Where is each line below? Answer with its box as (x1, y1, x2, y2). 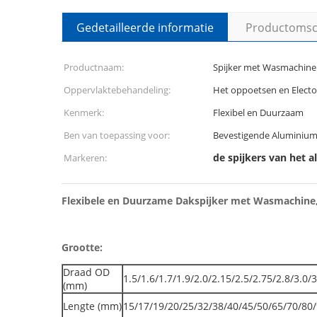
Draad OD (63, 265, 110, 279)
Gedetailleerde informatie (76, 20, 214, 35)
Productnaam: (64, 61, 124, 74)
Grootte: (62, 241, 103, 254)
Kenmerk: (64, 106, 104, 119)
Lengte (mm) (63, 299, 122, 313)
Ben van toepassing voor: (64, 129, 170, 142)
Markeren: (64, 151, 107, 164)
